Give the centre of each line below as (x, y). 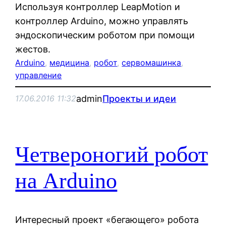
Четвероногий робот (112, 155)
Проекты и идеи (139, 98)
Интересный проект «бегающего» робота (107, 219)
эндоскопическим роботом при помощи (105, 35)
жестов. (33, 49)
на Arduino (66, 181)
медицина (70, 62)
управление (39, 75)
